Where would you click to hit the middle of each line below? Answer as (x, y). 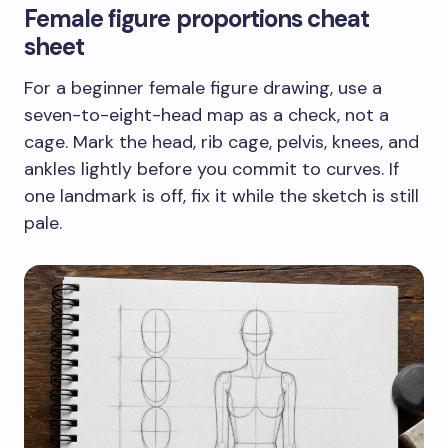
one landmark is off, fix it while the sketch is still (221, 195)
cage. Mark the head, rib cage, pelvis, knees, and (221, 141)
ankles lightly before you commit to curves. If (211, 168)
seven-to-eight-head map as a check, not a (206, 114)
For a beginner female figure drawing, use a (203, 87)
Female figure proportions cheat (197, 18)
